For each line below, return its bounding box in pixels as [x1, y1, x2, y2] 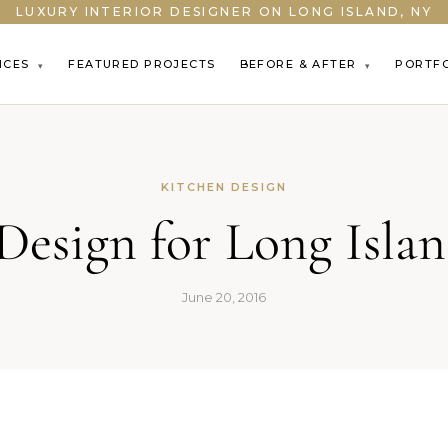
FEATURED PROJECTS [68, 57, 216, 71]
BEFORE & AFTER [239, 57, 362, 71]
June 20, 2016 [182, 289, 266, 305]
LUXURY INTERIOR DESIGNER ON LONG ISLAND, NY [15, 4, 433, 19]
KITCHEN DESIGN [161, 180, 287, 194]
